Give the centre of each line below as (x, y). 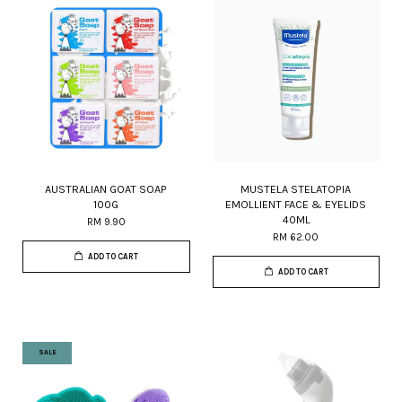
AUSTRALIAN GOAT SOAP (106, 188)
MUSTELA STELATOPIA (296, 188)
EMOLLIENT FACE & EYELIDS (296, 204)
